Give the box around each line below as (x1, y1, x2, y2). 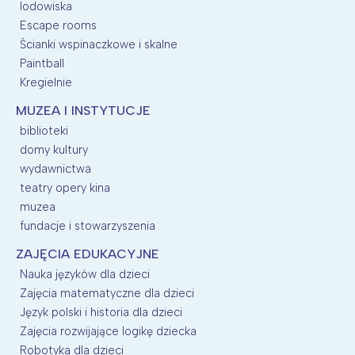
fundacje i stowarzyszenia (20, 218, 155, 233)
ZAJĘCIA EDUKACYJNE (16, 246, 159, 261)
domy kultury (20, 142, 88, 157)
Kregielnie (20, 74, 72, 90)
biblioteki (20, 123, 68, 138)
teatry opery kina (20, 180, 110, 195)
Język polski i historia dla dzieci (20, 304, 182, 319)
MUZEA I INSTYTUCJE (16, 102, 151, 118)
